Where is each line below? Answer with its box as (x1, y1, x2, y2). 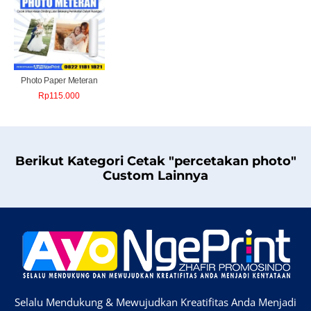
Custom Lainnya (103, 168, 208, 184)
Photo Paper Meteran (21, 76, 98, 86)
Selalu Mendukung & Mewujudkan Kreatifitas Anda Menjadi (15, 295, 296, 310)
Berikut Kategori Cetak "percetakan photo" (15, 153, 296, 169)
